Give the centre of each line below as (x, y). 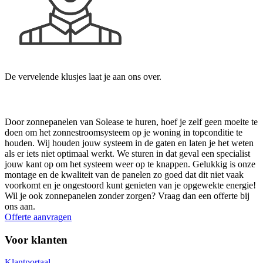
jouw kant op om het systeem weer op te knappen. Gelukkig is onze (130, 164)
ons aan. (20, 206)
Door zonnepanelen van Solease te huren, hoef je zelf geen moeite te (131, 122)
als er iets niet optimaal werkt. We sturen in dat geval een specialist (127, 153)
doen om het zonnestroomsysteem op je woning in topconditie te (124, 132)
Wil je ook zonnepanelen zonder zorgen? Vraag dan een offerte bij (127, 195)
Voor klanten (36, 240)
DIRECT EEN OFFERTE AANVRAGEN (106, 99)
